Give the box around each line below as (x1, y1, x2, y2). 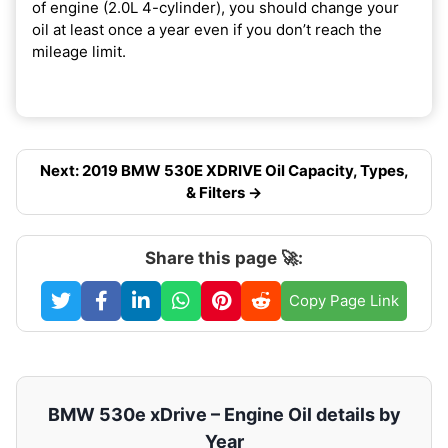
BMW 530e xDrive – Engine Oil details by (47, 403, 401, 425)
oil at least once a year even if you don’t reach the (32, 19, 382, 39)
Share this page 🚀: (145, 247, 303, 268)
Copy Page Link (289, 290, 399, 310)
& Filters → (186, 182, 262, 202)
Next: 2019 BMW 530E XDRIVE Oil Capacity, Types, (39, 160, 409, 180)
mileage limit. (32, 41, 126, 61)
